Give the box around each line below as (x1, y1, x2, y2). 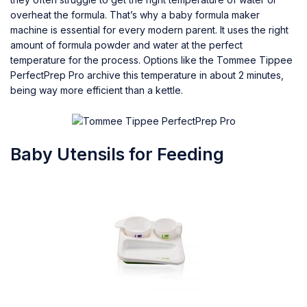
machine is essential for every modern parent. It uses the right (10, 23, 288, 36)
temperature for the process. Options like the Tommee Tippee (10, 53, 293, 66)
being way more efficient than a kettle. (10, 84, 183, 96)
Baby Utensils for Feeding (10, 143, 224, 164)
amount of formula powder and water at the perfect (10, 38, 243, 51)
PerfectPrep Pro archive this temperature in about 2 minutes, (10, 69, 284, 81)
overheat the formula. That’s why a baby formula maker (10, 8, 260, 21)
